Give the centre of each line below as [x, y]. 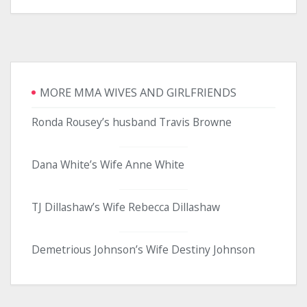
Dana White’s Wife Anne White [108, 164]
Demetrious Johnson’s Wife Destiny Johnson [143, 249]
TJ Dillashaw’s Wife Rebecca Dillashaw [126, 207]
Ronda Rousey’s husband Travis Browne [132, 122]
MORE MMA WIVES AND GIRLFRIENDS [138, 93]
